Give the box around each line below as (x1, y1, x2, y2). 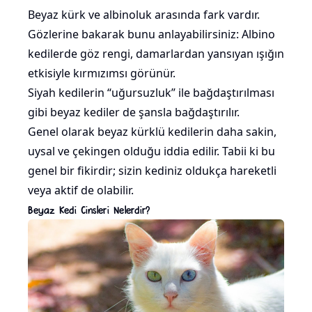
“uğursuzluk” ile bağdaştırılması (104, 85, 274, 101)
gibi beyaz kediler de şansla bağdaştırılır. (28, 104, 240, 120)
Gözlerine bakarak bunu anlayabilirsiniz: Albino (28, 26, 275, 42)
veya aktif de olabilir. (28, 182, 134, 198)
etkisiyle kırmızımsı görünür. (28, 65, 175, 81)
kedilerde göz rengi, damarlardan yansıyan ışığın (28, 46, 284, 62)
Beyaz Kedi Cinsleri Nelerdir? (28, 203, 150, 217)
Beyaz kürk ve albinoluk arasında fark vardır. (28, 7, 260, 23)
